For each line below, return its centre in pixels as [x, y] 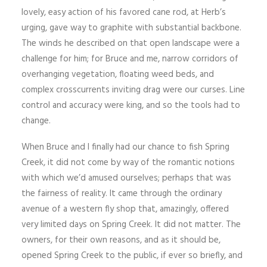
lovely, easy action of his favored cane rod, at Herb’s [124, 13]
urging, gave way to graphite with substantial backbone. [131, 28]
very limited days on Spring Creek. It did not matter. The [131, 225]
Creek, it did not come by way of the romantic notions [128, 163]
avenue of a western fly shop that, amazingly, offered [125, 209]
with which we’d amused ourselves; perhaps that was [126, 178]
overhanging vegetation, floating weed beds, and [118, 74]
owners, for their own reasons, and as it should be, [121, 240]
